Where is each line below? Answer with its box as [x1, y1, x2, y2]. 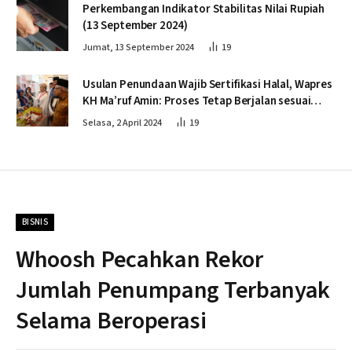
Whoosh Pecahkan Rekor [16, 242, 263, 277]
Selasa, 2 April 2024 [82, 115, 162, 130]
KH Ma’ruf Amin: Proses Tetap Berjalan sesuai [82, 92, 311, 109]
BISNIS [22, 215, 48, 228]
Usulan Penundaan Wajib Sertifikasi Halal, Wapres [82, 75, 295, 93]
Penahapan [82, 108, 139, 126]
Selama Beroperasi [16, 303, 207, 338]
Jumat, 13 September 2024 [82, 40, 194, 54]
